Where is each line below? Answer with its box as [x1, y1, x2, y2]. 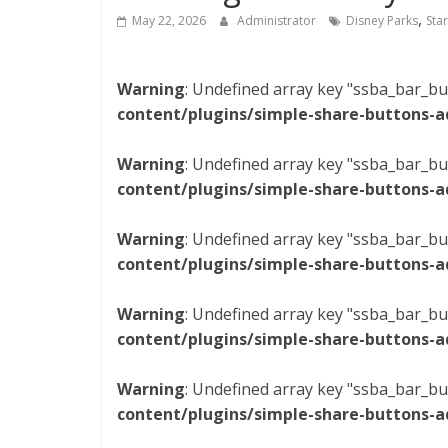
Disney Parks [346, 12, 418, 29]
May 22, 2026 [132, 12, 206, 29]
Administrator [237, 12, 319, 29]
